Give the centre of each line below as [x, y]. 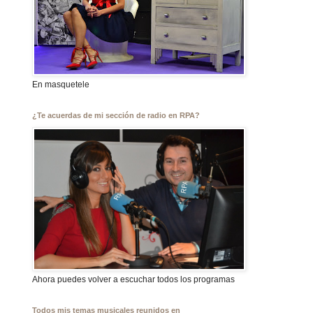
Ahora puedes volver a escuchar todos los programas [133, 279]
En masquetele [61, 85]
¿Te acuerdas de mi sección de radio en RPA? [116, 115]
